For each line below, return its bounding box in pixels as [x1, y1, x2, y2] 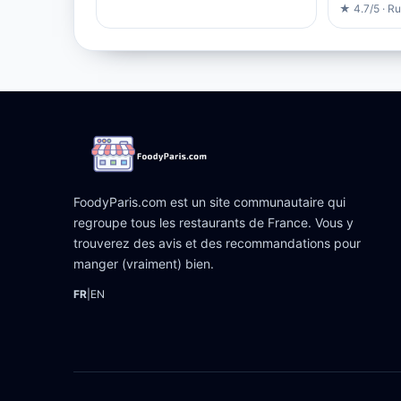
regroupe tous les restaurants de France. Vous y [73, 214, 354, 230]
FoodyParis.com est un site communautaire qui [73, 193, 346, 209]
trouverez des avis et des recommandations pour [73, 235, 361, 251]
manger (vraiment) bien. [73, 255, 214, 271]
